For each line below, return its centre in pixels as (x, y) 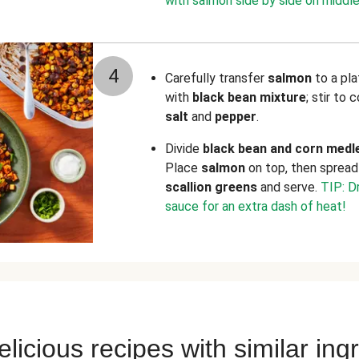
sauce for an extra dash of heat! (256, 206)
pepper (236, 117)
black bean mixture (248, 97)
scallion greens (211, 187)
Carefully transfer (216, 78)
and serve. (289, 187)
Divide (184, 149)
